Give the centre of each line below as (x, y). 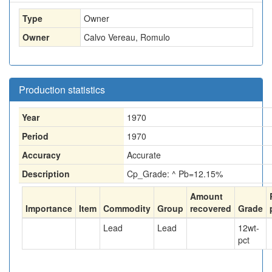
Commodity (127, 208)
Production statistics (62, 90)
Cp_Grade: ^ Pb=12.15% (175, 174)
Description (46, 174)
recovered (211, 208)
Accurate (144, 155)
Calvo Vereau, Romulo (127, 37)
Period (35, 136)
